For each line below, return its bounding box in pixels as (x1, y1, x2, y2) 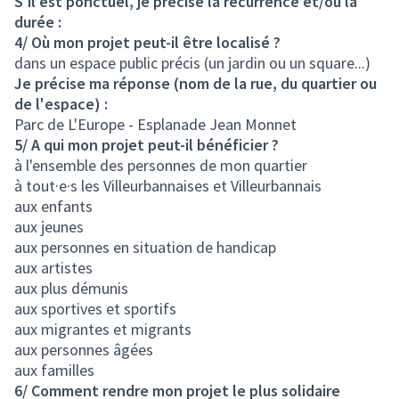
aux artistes (14, 257, 93, 278)
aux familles (14, 360, 94, 380)
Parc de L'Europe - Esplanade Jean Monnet (14, 114, 297, 134)
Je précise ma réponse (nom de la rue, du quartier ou (14, 73, 377, 94)
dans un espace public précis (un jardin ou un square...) (14, 53, 370, 73)
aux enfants (14, 196, 93, 216)
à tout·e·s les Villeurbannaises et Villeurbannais (14, 175, 322, 196)
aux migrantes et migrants (14, 319, 191, 339)
